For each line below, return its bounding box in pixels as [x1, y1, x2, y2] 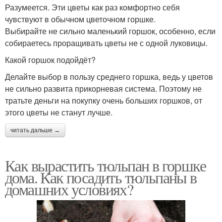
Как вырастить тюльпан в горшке [5, 155, 206, 176]
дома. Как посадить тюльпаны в [5, 166, 197, 188]
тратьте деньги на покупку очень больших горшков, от [5, 95, 202, 107]
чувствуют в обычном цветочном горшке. [5, 13, 156, 25]
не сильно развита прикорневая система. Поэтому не [5, 83, 202, 95]
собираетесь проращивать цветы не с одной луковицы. [5, 37, 208, 49]
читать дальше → [10, 127, 60, 134]
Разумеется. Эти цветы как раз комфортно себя [5, 1, 180, 13]
